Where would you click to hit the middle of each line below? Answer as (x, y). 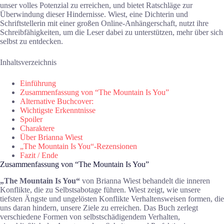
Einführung (38, 83)
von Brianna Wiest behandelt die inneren (145, 180)
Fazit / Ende (39, 155)
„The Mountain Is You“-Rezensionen (78, 146)
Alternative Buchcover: (57, 101)
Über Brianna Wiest (51, 137)
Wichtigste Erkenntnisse (58, 110)
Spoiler (31, 119)
